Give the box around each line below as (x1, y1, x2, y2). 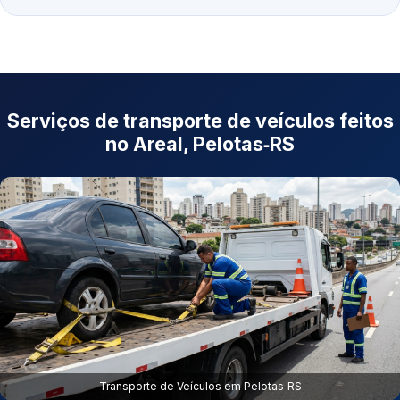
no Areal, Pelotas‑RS (105, 132, 295, 156)
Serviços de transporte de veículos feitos (6, 109, 394, 133)
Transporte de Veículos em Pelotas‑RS (98, 379, 302, 394)
